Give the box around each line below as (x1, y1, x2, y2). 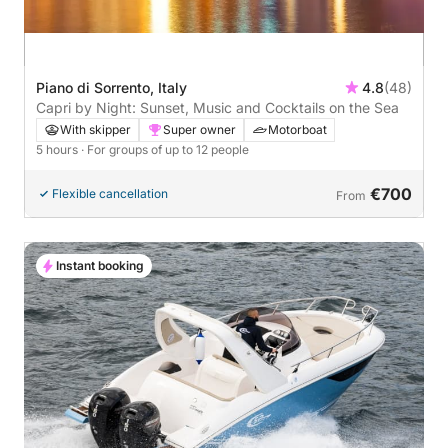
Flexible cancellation (52, 186, 168, 202)
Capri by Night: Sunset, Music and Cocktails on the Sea (36, 99, 399, 117)
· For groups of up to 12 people (81, 142, 249, 158)
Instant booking (56, 258, 144, 274)
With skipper (60, 122, 131, 138)
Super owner (163, 122, 236, 138)
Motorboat (268, 122, 327, 138)
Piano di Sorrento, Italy (36, 79, 187, 97)
